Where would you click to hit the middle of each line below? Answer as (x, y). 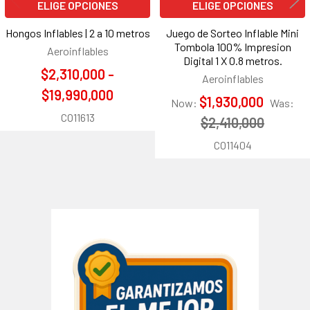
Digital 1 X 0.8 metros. (232, 61)
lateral (41, 272)
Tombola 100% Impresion (232, 47)
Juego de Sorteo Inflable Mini (232, 33)
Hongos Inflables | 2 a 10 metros (77, 33)
